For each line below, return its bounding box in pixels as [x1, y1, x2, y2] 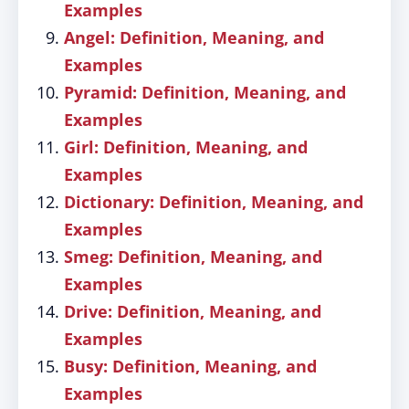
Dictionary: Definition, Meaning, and [64, 191, 363, 213]
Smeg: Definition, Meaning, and [64, 246, 322, 267]
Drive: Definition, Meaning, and [64, 300, 321, 322]
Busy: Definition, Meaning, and [64, 355, 317, 377]
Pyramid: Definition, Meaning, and [64, 81, 346, 103]
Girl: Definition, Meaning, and [64, 136, 308, 158]
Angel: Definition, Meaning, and [64, 26, 324, 48]
